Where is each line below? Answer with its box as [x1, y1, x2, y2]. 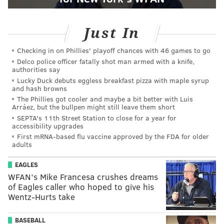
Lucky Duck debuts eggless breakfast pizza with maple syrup [17, 75, 209, 85]
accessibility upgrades [12, 120, 83, 130]
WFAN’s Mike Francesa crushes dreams [8, 170, 158, 182]
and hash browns [12, 83, 67, 93]
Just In [83, 24, 140, 41]
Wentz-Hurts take [8, 190, 75, 202]
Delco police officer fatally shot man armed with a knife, [17, 56, 194, 66]
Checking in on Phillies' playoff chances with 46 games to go [17, 45, 210, 55]
